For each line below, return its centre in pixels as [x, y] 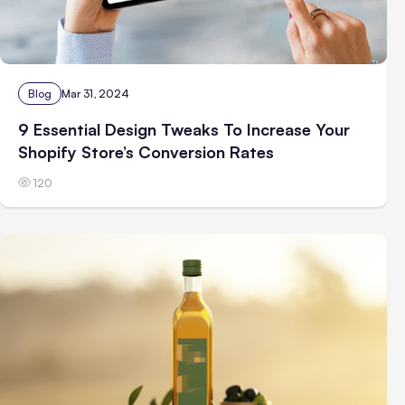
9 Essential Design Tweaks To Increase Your [184, 130]
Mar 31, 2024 [95, 94]
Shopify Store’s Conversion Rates [146, 152]
